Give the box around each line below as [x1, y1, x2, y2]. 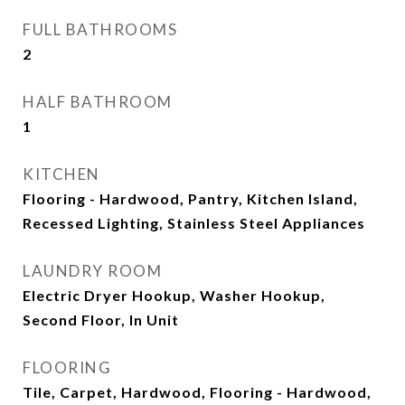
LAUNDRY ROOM [23, 261, 162, 280]
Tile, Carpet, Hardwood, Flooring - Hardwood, [23, 383, 372, 400]
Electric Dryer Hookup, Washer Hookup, [23, 287, 325, 304]
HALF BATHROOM [23, 92, 173, 111]
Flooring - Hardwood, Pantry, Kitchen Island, [23, 190, 358, 207]
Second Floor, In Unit [23, 311, 179, 328]
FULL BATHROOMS [23, 20, 177, 39]
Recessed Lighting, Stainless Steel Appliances [23, 214, 365, 231]
